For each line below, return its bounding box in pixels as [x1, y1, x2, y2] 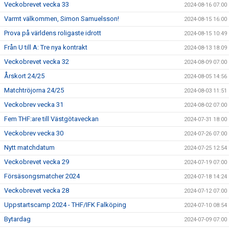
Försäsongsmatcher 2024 [4, 172, 80, 180]
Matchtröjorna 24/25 [4, 86, 64, 94]
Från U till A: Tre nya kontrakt [4, 43, 87, 51]
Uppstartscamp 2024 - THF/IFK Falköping [4, 201, 126, 209]
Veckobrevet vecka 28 [4, 187, 69, 194]
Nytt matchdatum [4, 144, 55, 151]
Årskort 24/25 [4, 72, 44, 80]
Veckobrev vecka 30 [4, 129, 63, 137]
